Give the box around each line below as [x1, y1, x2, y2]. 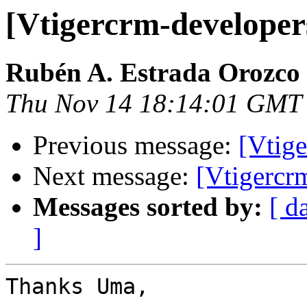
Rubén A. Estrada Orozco [5, 58, 300, 88]
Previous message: [33, 130, 238, 160]
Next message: [33, 161, 196, 191]
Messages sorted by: [33, 192, 262, 222]
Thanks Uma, [5, 274, 149, 299]
